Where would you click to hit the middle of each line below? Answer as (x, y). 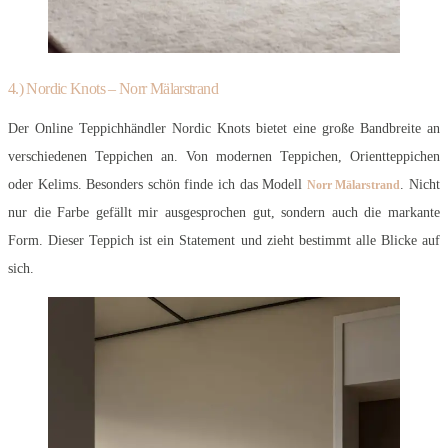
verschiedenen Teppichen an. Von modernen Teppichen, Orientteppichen (224, 156)
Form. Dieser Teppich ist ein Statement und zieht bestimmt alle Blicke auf (224, 240)
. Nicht (420, 184)
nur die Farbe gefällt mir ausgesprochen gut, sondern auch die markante (224, 212)
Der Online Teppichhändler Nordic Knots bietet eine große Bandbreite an (224, 128)
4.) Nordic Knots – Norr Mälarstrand (113, 88)
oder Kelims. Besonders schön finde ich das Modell (157, 184)
